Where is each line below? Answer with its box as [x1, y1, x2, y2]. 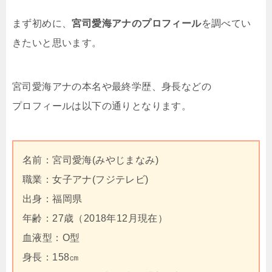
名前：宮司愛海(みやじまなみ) [22, 154, 158, 165]
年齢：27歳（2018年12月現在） [22, 212, 168, 223]
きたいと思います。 [12, 37, 102, 48]
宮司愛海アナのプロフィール [72, 18, 202, 29]
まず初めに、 [12, 18, 72, 29]
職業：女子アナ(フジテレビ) [22, 174, 149, 185]
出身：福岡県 [22, 193, 83, 204]
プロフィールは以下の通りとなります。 [12, 100, 192, 111]
